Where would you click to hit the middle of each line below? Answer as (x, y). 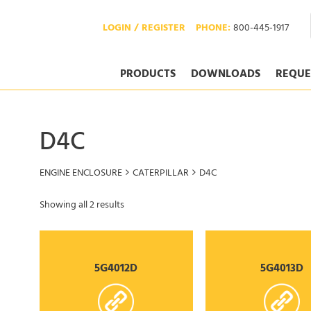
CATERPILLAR (161, 174)
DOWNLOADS (226, 75)
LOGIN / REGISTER (144, 29)
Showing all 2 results (82, 206)
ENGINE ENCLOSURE (81, 174)
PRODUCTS (148, 75)
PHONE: (215, 29)
